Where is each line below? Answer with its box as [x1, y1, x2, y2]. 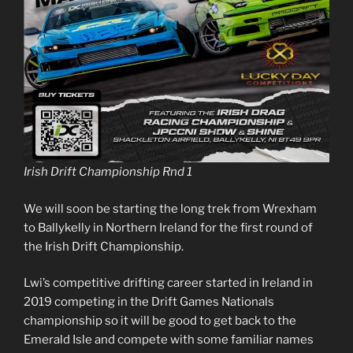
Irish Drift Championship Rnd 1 [24, 165, 192, 180]
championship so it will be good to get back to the [24, 314, 296, 329]
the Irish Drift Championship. [24, 239, 184, 254]
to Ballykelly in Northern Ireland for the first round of [24, 220, 313, 235]
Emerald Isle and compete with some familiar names [24, 333, 314, 347]
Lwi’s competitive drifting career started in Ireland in [24, 276, 313, 291]
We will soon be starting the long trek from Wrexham [24, 201, 317, 216]
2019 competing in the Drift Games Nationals [24, 295, 274, 310]
